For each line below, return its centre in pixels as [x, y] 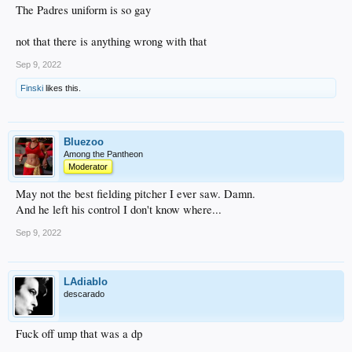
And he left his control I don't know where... [119, 209]
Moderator [88, 166]
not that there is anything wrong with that [111, 41]
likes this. [62, 88]
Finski [32, 88]
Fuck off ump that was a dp [79, 333]
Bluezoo [84, 141]
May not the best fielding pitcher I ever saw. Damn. [136, 193]
